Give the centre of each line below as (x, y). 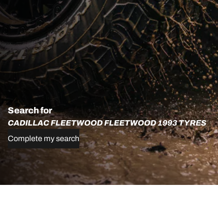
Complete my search (44, 138)
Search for (30, 110)
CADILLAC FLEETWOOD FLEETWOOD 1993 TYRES (107, 123)
